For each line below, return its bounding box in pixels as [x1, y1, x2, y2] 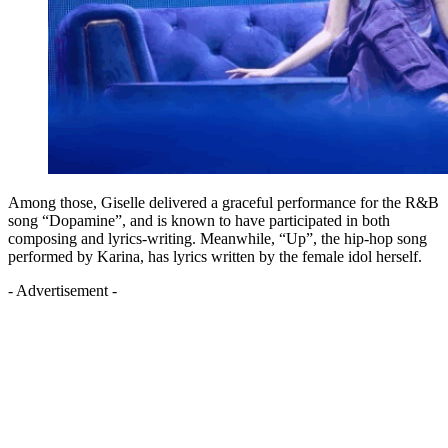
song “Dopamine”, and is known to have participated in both [8, 211, 390, 229]
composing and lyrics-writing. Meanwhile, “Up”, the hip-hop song [8, 229, 427, 247]
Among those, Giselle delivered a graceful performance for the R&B [8, 193, 439, 211]
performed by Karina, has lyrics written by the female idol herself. [8, 247, 426, 265]
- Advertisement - [8, 281, 117, 299]
